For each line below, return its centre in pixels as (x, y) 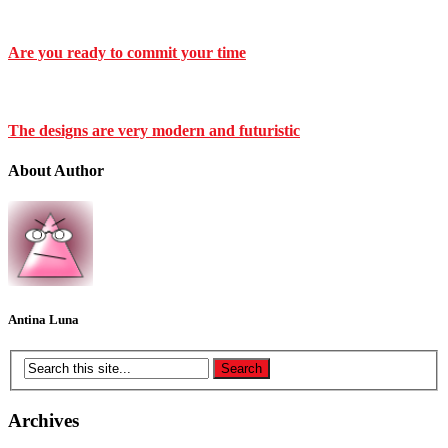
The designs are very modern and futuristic (154, 131)
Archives (43, 420)
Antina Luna (43, 320)
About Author (56, 170)
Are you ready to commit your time (127, 52)
